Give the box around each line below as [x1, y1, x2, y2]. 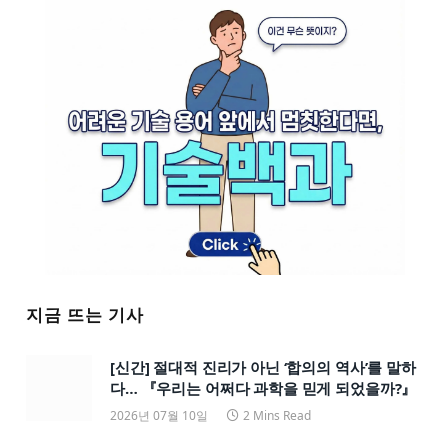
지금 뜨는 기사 [26, 302, 145, 326]
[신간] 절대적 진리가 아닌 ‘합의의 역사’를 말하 [110, 356, 416, 377]
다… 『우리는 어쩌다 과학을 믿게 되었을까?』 [110, 377, 417, 398]
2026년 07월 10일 [110, 406, 208, 424]
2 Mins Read [243, 406, 311, 424]
